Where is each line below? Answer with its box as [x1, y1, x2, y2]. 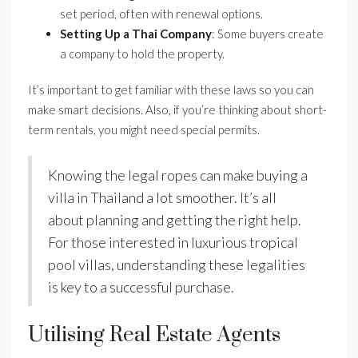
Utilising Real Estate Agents [28, 322, 280, 349]
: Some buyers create [212, 26, 324, 42]
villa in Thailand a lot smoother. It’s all [48, 189, 276, 207]
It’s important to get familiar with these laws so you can [28, 82, 314, 97]
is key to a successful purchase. [48, 278, 234, 296]
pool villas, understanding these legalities [48, 256, 305, 274]
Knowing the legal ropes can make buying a [48, 166, 308, 185]
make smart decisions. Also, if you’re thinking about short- [28, 102, 327, 117]
